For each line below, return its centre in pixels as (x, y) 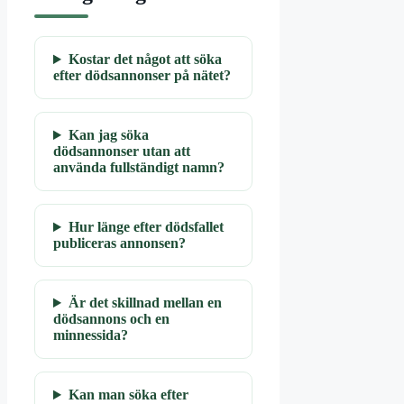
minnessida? (91, 335)
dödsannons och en (111, 319)
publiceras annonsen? (119, 243)
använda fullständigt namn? (139, 168)
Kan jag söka (108, 135)
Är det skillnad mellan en (145, 303)
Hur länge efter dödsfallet (146, 227)
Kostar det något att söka (145, 60)
